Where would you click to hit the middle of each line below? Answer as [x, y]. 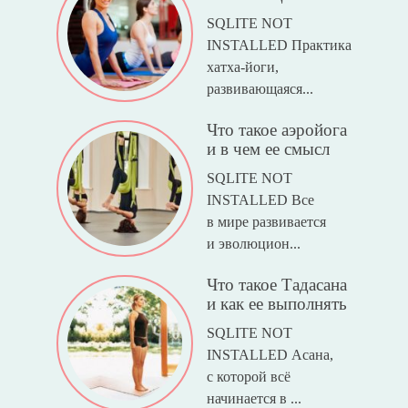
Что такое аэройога [276, 130]
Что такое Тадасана [276, 285]
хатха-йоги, [242, 67]
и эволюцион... [253, 244]
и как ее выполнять [276, 304]
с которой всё [248, 377]
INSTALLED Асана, [270, 355]
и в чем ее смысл [268, 149]
